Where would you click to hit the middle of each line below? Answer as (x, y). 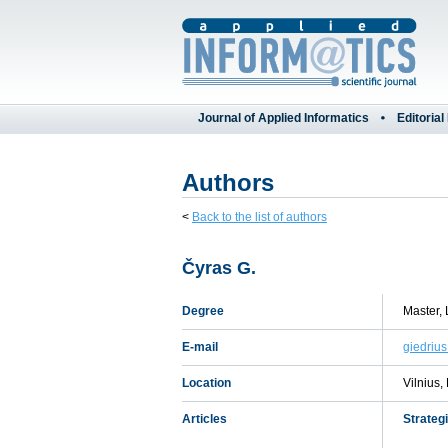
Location (206, 383)
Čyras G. (219, 268)
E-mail (200, 347)
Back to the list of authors (259, 217)
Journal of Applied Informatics (283, 118)
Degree (203, 311)
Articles (204, 419)
